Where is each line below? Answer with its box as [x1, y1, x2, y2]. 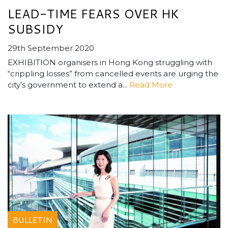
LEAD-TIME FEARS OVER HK [8, 5, 179, 23]
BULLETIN [13, 214, 52, 226]
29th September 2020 [8, 43, 94, 53]
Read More [129, 80, 173, 90]
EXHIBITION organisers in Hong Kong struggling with [8, 58, 212, 68]
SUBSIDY [8, 20, 63, 38]
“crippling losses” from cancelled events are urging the [8, 69, 218, 79]
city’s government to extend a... [8, 80, 129, 90]
